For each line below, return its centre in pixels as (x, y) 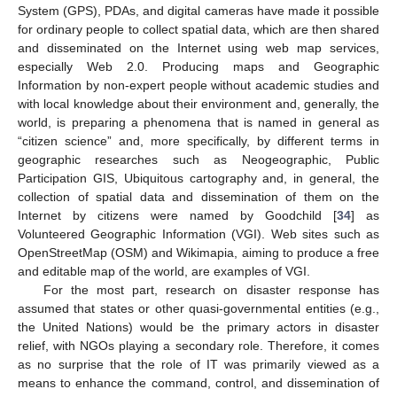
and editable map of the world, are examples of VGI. (164, 272)
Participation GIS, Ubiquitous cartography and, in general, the (198, 179)
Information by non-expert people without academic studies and (198, 86)
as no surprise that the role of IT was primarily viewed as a (198, 365)
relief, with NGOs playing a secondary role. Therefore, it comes (198, 346)
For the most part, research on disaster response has (211, 290)
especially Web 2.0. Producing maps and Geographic (198, 67)
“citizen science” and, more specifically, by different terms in (198, 141)
